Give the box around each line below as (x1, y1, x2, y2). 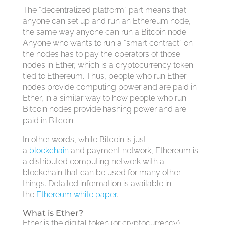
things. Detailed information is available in (22, 179, 171, 188)
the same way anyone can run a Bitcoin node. (22, 27, 188, 37)
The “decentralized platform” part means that (22, 5, 186, 15)
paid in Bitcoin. (22, 116, 75, 125)
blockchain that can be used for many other (22, 168, 181, 177)
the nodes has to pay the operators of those (22, 49, 180, 59)
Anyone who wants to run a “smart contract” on (22, 38, 193, 48)
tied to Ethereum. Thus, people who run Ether (22, 71, 186, 81)
